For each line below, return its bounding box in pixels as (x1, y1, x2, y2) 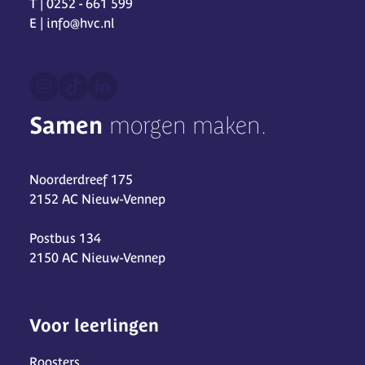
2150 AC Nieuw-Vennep (29, 250, 165, 266)
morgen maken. (109, 112, 266, 139)
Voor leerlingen (29, 315, 159, 336)
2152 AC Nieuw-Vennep (29, 191, 165, 207)
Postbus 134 (29, 231, 101, 246)
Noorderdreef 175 (29, 172, 133, 187)
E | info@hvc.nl (29, 15, 115, 31)
